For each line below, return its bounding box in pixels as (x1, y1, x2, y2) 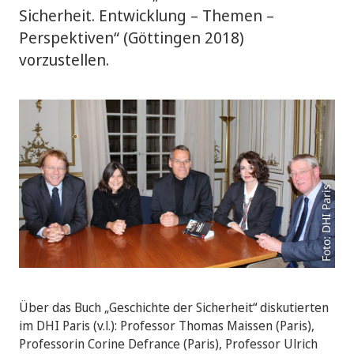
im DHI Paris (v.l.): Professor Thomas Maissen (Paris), (19, 317, 314, 335)
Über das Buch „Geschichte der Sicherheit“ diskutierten (19, 299, 329, 317)
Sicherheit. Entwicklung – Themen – (19, 5, 274, 26)
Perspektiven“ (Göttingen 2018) (19, 27, 244, 48)
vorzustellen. (19, 49, 109, 70)
